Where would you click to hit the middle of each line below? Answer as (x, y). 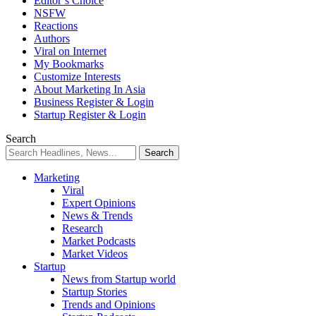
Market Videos (95, 254)
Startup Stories (95, 292)
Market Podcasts (99, 241)
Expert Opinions (99, 203)
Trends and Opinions (109, 305)
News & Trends (97, 216)
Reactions (56, 26)
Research (83, 229)
